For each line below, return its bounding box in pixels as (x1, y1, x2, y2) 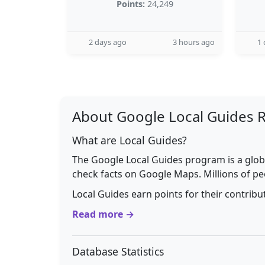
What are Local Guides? (72, 133, 187, 147)
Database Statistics (72, 244, 164, 258)
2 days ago (89, 37, 127, 47)
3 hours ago (173, 37, 215, 47)
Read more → (72, 208, 134, 221)
